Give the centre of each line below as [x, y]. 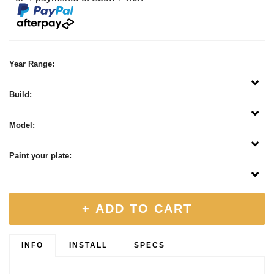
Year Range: [32, 64]
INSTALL [89, 246]
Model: [22, 125]
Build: [20, 95]
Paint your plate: [40, 156]
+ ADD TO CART [137, 209]
